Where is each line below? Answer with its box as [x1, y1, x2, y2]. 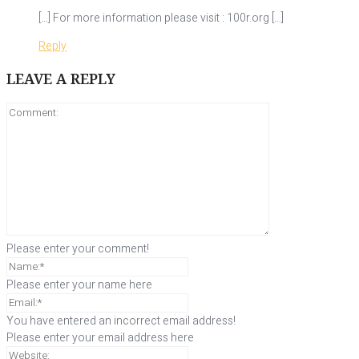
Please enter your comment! [6, 240, 149, 258]
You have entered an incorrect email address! [6, 313, 236, 330]
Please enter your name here [6, 276, 152, 294]
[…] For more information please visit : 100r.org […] [38, 10, 284, 27]
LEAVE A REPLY [6, 69, 115, 89]
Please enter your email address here [6, 329, 194, 347]
